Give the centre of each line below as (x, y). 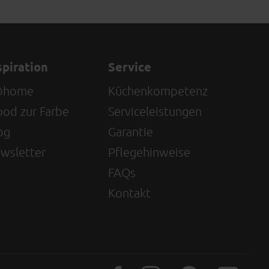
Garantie (131, 131)
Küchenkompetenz (158, 91)
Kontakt (130, 193)
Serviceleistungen (155, 111)
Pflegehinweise (150, 152)
